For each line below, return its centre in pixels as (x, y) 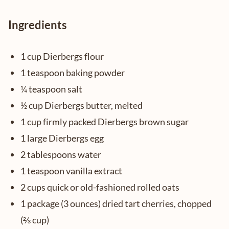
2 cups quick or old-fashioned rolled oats (100, 187)
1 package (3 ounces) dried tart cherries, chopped (116, 203)
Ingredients (38, 25)
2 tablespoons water (61, 154)
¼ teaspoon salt (51, 89)
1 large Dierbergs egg (62, 138)
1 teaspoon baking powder (73, 73)
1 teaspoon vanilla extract (71, 171)
